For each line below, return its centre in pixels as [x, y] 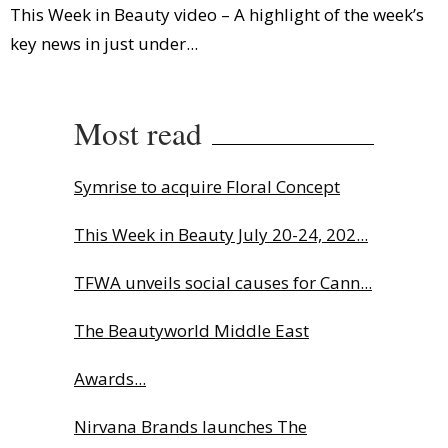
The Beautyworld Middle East [191, 330]
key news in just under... [104, 43]
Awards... [110, 378]
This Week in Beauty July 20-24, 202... [221, 234]
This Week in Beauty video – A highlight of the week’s [217, 14]
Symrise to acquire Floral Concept [207, 186]
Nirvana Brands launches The [190, 426]
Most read [138, 132]
